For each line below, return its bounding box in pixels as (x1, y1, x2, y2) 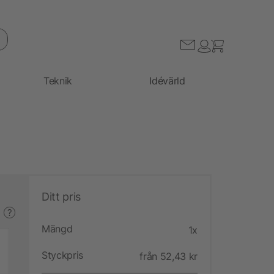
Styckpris (42, 248, 84, 261)
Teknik (43, 74, 73, 87)
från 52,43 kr (139, 250, 198, 262)
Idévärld (149, 74, 185, 87)
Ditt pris (42, 190, 81, 203)
